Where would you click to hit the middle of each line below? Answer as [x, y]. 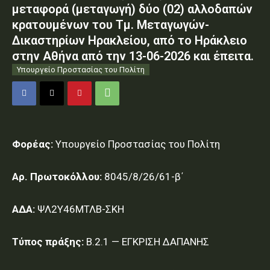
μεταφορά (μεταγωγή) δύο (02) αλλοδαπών [132, 9]
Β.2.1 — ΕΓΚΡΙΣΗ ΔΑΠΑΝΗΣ [146, 242]
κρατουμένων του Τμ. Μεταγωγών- [111, 25]
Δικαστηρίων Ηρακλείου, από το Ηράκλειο [130, 41]
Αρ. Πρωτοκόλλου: [57, 177]
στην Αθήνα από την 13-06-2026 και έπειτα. [133, 56]
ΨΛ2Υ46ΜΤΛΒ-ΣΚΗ [80, 209]
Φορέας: [33, 144]
